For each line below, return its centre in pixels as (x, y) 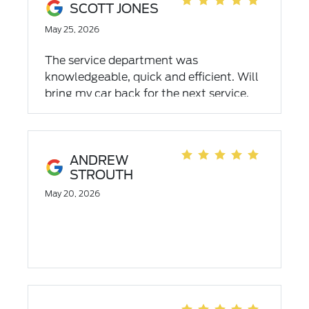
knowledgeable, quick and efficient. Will (151, 77)
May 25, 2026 (72, 29)
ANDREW (99, 160)
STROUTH (101, 175)
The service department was (121, 60)
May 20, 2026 (72, 193)
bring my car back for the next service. (147, 93)
